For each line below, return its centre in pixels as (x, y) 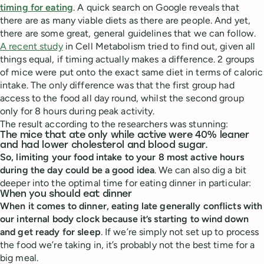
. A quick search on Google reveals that (156, 7)
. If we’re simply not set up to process (180, 232)
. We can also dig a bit (200, 170)
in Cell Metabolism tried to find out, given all (159, 46)
